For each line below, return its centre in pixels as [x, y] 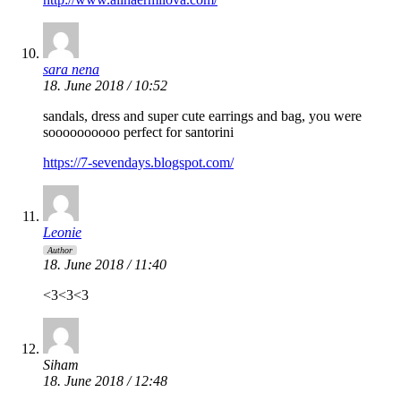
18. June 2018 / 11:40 [105, 265]
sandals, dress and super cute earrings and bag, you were [202, 116]
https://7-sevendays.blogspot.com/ [138, 163]
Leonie [62, 233]
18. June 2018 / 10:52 [105, 86]
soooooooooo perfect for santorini [138, 132]
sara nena [71, 70]
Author [60, 251]
